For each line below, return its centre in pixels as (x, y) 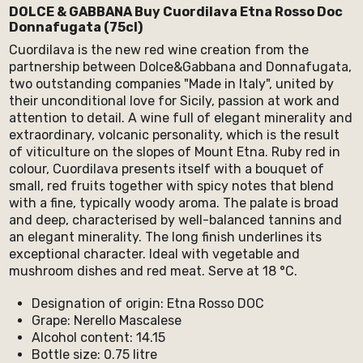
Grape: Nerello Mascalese (106, 321)
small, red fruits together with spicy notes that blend (171, 186)
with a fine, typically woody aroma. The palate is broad (173, 203)
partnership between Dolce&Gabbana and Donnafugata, (180, 66)
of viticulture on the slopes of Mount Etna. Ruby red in (174, 152)
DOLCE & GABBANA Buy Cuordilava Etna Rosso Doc (175, 11)
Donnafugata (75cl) (75, 27)
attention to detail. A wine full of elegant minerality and (180, 117)
